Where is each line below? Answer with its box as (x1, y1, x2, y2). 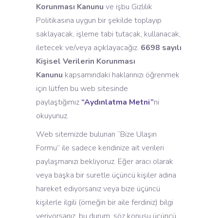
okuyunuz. (36, 110, 69, 121)
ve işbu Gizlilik (104, 1, 152, 12)
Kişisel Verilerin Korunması (36, 56, 135, 67)
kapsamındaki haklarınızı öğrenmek (63, 70, 180, 80)
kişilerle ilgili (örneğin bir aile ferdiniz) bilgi (36, 197, 173, 208)
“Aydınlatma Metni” (81, 97, 154, 108)
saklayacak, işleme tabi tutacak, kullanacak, (36, 29, 181, 39)
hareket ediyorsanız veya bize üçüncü (36, 183, 160, 194)
